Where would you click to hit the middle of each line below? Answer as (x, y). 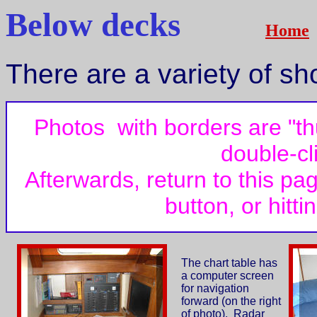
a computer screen (227, 276)
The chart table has (229, 263)
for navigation (215, 289)
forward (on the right (231, 301)
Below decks (136, 25)
